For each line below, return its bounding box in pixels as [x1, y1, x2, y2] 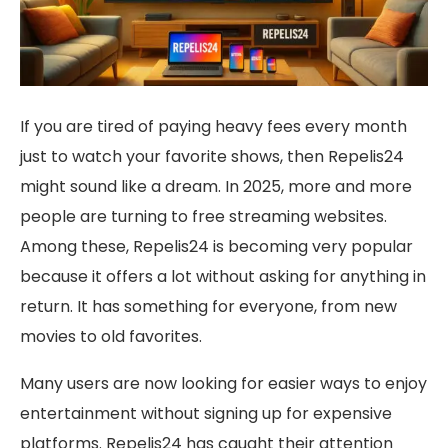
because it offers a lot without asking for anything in [20, 265, 426, 289]
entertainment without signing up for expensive [20, 402, 392, 426]
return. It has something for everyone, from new [20, 295, 397, 319]
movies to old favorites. [20, 325, 202, 349]
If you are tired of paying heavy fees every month [20, 115, 407, 139]
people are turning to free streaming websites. [20, 205, 387, 229]
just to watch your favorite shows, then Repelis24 [20, 145, 404, 169]
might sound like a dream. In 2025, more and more [20, 175, 412, 199]
